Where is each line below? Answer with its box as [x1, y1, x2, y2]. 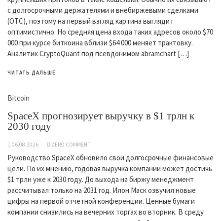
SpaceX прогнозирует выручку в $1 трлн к [7, 110, 194, 122]
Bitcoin [7, 93, 30, 103]
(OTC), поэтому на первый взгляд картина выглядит [7, 16, 174, 26]
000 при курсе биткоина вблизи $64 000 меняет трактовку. [7, 38, 193, 47]
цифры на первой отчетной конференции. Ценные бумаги [7, 196, 195, 206]
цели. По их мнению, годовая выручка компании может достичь [7, 164, 212, 173]
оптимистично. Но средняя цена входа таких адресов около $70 [7, 27, 213, 37]
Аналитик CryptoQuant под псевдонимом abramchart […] [7, 49, 189, 58]
